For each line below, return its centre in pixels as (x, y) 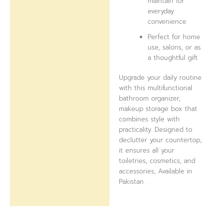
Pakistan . (133, 181)
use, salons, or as (174, 47)
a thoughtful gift (173, 57)
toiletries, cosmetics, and (157, 161)
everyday (161, 11)
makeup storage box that (158, 109)
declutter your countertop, (161, 140)
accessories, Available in (156, 171)
